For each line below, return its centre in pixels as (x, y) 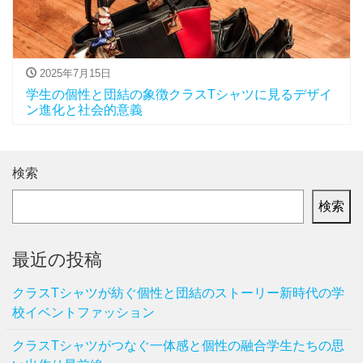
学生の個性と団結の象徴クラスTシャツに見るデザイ (179, 94)
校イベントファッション (83, 313)
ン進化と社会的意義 (84, 109)
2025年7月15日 (74, 73)
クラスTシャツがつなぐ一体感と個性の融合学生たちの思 (178, 346)
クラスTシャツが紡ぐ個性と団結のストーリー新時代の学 (178, 293)
